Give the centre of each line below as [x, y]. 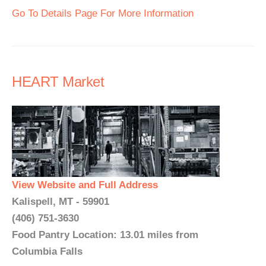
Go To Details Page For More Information [103, 13]
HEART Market [58, 82]
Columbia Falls [47, 251]
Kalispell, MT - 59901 [61, 202]
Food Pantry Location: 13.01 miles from [105, 235]
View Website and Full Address [85, 185]
